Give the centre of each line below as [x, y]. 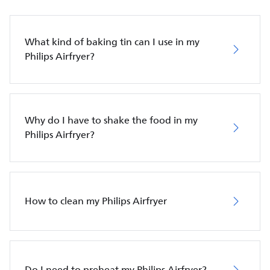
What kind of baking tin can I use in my [112, 42]
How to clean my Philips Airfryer [96, 201]
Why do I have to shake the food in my [111, 120]
